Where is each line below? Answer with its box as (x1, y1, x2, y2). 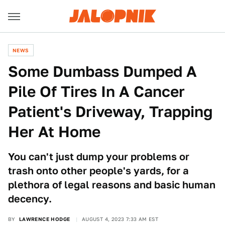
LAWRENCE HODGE (19, 216, 70, 222)
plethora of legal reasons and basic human (8, 179, 215, 191)
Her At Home (8, 123, 100, 141)
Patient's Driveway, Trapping (8, 102, 212, 121)
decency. (8, 193, 52, 205)
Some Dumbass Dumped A (8, 62, 197, 80)
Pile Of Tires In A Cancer (8, 82, 185, 100)
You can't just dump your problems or (8, 151, 189, 163)
